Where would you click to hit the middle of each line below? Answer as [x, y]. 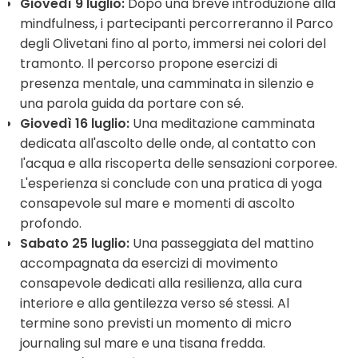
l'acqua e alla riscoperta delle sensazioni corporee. [179, 163]
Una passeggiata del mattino [223, 243]
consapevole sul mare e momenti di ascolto [157, 203]
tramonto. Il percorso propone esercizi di [149, 63]
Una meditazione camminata [224, 123]
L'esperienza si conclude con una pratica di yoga [171, 183]
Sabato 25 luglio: [76, 243]
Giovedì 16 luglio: [76, 123]
